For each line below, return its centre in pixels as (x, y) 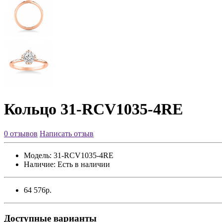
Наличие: (40, 164)
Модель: (38, 155)
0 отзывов (21, 133)
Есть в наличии (83, 164)
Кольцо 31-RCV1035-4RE (93, 109)
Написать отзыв (67, 133)
